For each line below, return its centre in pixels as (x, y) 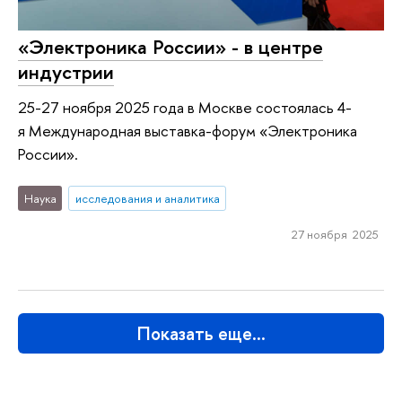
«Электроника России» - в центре (170, 46)
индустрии (66, 71)
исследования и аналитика (147, 198)
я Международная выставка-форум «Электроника (188, 131)
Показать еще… (201, 334)
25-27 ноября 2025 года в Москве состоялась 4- (185, 108)
